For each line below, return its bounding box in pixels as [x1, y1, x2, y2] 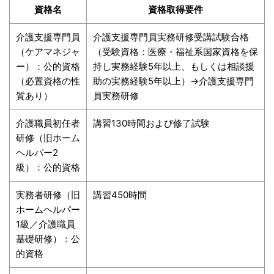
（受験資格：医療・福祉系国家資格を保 [93, 45, 258, 57]
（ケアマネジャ [16, 45, 80, 57]
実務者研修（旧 [16, 188, 80, 201]
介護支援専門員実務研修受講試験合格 [93, 31, 249, 43]
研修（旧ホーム [16, 131, 80, 144]
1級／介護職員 [16, 218, 75, 230]
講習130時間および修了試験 [93, 117, 210, 129]
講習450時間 [93, 188, 147, 201]
